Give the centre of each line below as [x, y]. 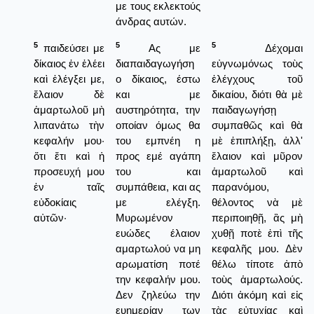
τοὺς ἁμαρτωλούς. [257, 279]
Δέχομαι [259, 48]
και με [158, 94]
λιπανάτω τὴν [69, 125]
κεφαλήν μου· [69, 140]
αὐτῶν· [50, 217]
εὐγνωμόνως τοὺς [257, 63]
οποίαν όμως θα [158, 125]
